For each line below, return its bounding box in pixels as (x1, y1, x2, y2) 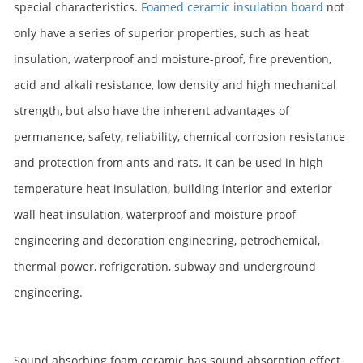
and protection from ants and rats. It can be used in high (14, 155, 323, 170)
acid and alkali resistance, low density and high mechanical (14, 77, 336, 92)
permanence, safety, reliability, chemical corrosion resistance (14, 129, 345, 144)
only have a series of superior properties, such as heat (14, 25, 309, 41)
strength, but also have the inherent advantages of (14, 103, 289, 118)
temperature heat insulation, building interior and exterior (14, 181, 332, 196)
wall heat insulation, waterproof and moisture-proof (14, 207, 296, 222)
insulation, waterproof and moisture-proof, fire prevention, (14, 51, 331, 66)
